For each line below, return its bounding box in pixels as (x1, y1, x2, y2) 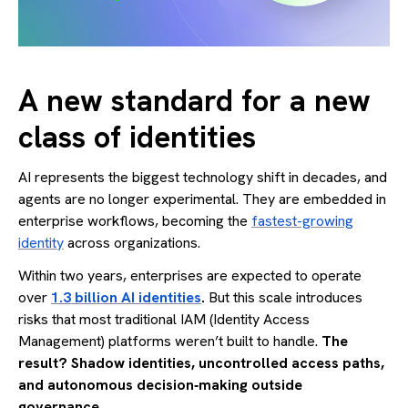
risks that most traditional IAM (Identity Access (18, 309, 310, 329)
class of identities (18, 117, 256, 157)
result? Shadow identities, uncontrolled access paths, (18, 352, 384, 372)
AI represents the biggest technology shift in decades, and (18, 167, 387, 187)
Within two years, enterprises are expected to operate (18, 265, 362, 285)
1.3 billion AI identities (51, 287, 201, 307)
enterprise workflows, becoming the (18, 210, 251, 230)
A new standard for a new (18, 80, 371, 120)
